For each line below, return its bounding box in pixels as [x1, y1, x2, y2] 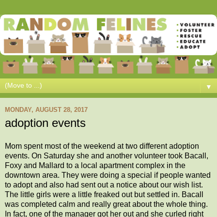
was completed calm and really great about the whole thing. [5, 200, 208, 208]
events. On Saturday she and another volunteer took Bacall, [5, 151, 208, 160]
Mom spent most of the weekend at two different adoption [5, 141, 199, 150]
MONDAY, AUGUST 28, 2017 [5, 106, 88, 113]
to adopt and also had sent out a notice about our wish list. [5, 180, 203, 189]
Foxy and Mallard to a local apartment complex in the [5, 161, 186, 170]
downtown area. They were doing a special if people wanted [5, 170, 211, 179]
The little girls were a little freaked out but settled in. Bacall [5, 190, 203, 199]
